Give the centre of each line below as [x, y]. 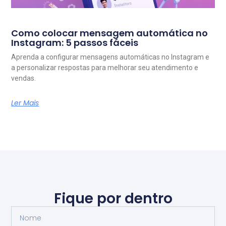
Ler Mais [25, 103]
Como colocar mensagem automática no [110, 33]
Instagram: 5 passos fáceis [75, 43]
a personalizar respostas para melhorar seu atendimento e [105, 68]
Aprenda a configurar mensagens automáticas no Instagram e [110, 57]
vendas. [24, 78]
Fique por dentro [113, 198]
